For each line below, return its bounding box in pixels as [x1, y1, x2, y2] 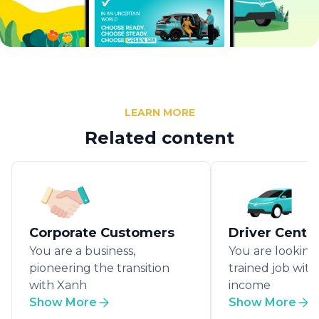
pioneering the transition [29, 261, 169, 275]
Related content [85, 127, 234, 148]
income [229, 278, 271, 292]
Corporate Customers [29, 224, 174, 241]
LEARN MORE [124, 105, 195, 119]
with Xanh [29, 278, 87, 292]
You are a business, [29, 244, 135, 258]
